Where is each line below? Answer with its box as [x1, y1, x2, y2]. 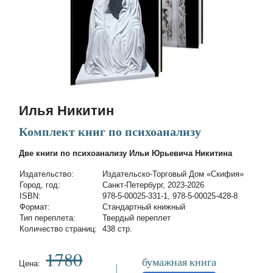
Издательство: [19, 169, 74, 179]
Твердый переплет [102, 213, 171, 223]
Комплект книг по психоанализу [19, 124, 202, 138]
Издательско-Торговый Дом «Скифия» [102, 169, 244, 179]
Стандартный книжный [102, 202, 186, 212]
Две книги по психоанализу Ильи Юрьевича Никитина [19, 148, 233, 158]
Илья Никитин [19, 102, 115, 118]
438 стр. [102, 224, 133, 234]
